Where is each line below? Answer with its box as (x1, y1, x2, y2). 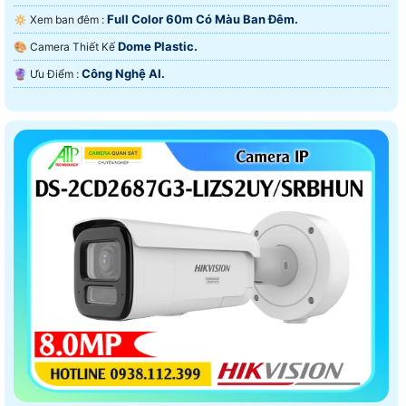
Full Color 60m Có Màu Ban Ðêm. (107, 11, 298, 26)
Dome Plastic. (118, 38, 198, 53)
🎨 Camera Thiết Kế (30, 39, 118, 53)
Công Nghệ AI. (82, 65, 165, 81)
